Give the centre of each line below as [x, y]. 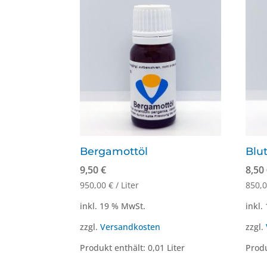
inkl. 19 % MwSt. [113, 206]
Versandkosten [131, 226]
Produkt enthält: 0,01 [124, 248]
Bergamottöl [114, 151]
